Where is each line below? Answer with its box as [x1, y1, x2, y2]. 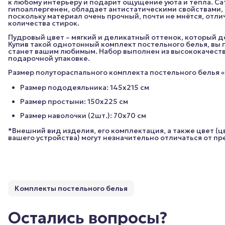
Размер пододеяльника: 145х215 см [20, 83, 149, 92]
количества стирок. [8, 19, 79, 28]
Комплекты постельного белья [15, 184, 128, 193]
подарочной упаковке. [8, 54, 90, 63]
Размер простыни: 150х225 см [20, 97, 128, 106]
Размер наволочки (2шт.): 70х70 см [20, 111, 146, 120]
